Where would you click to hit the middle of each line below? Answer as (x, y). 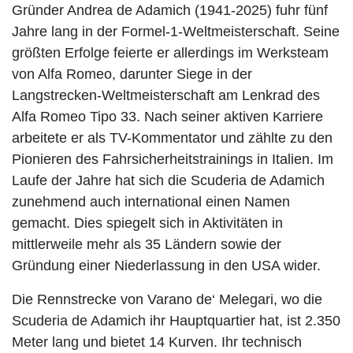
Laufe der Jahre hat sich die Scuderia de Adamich (168, 180)
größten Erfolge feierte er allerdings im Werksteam (170, 53)
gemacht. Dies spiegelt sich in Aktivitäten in (147, 223)
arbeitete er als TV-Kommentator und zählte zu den (172, 138)
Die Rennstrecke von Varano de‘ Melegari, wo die (167, 299)
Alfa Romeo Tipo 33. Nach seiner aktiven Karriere (167, 117)
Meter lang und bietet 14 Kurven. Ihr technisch (157, 342)
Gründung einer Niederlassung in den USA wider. (166, 266)
